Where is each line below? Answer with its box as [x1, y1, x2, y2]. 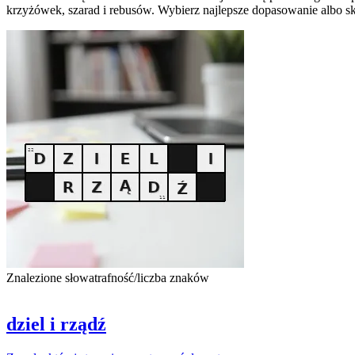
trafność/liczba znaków [94, 270, 209, 284]
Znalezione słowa [6, 270, 94, 284]
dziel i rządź [6, 313, 106, 334]
